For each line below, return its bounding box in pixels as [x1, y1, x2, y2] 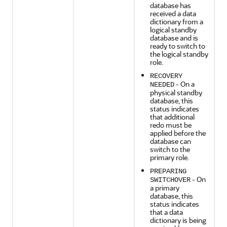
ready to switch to [150, 41, 205, 51]
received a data [150, 9, 196, 18]
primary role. [150, 153, 189, 162]
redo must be [150, 120, 192, 130]
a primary [150, 183, 179, 193]
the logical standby [150, 49, 208, 59]
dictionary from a [150, 17, 203, 26]
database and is [150, 33, 198, 43]
